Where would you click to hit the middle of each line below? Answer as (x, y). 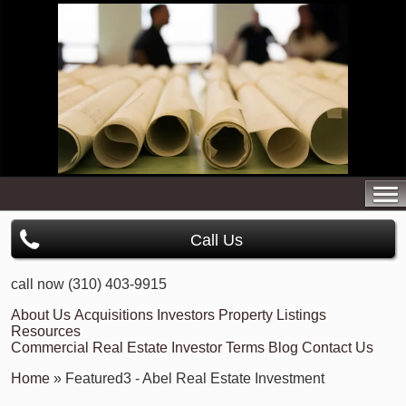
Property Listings (272, 315)
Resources (46, 331)
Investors (186, 315)
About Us (41, 315)
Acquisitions (114, 315)
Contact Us (338, 348)
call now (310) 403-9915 (89, 284)
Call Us (217, 240)
